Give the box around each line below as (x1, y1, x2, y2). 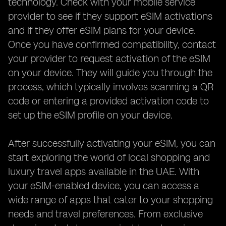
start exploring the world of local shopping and (8, 151, 210, 163)
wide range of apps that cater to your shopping (8, 194, 213, 206)
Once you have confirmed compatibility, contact (8, 38, 216, 50)
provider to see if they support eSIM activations (8, 10, 212, 22)
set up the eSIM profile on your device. (8, 109, 173, 121)
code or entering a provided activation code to (8, 95, 209, 107)
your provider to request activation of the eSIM (8, 52, 210, 65)
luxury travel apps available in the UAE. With (8, 165, 199, 178)
